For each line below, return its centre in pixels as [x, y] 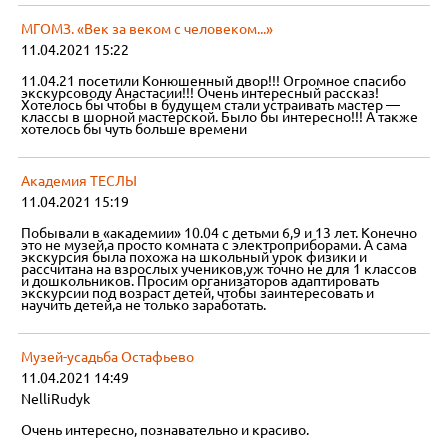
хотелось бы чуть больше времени [134, 129]
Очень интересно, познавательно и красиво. [165, 430]
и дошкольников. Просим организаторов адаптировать [200, 281]
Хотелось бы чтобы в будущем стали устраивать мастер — [211, 105]
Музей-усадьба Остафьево [108, 357]
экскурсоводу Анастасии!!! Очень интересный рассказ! [200, 93]
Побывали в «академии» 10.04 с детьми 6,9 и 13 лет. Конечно [219, 233]
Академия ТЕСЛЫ [79, 181]
